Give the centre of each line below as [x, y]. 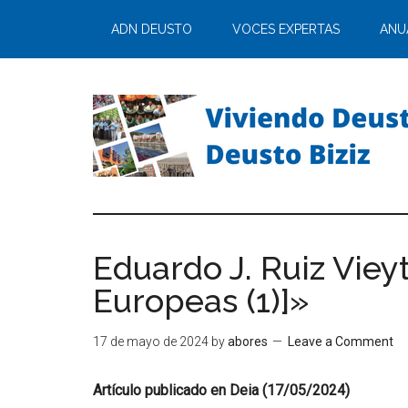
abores [248, 342]
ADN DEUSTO [152, 29]
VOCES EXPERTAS [286, 29]
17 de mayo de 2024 [151, 342]
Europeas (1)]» [201, 301]
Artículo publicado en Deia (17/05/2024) [221, 390]
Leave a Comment [341, 342]
